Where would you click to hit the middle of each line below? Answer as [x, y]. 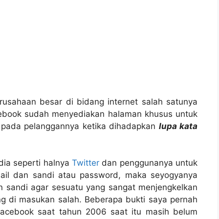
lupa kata [178, 126]
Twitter [85, 163]
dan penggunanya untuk [148, 163]
